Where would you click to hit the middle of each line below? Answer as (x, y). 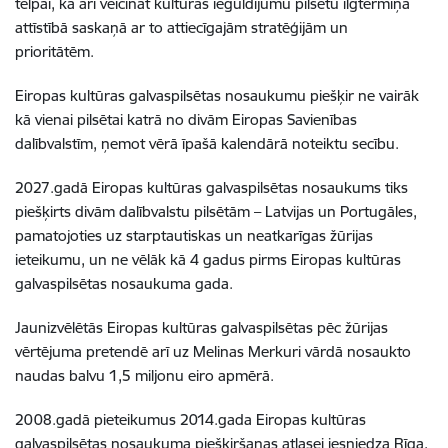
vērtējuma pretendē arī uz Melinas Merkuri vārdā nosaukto (213, 351)
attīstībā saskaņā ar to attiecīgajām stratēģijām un (181, 27)
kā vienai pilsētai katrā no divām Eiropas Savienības (186, 119)
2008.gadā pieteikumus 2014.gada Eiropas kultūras (190, 419)
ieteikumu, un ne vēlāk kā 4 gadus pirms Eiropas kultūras (208, 259)
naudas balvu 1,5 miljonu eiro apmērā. (144, 375)
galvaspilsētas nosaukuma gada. (124, 283)
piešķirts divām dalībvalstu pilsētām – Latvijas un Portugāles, (216, 211)
